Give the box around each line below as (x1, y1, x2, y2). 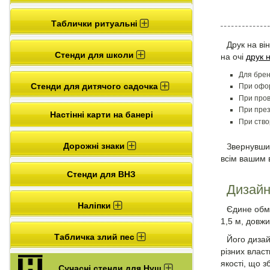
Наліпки (77, 200, 113, 210)
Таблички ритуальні (51, 18, 140, 28)
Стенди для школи (54, 49, 136, 60)
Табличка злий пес (54, 231, 137, 242)
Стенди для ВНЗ (67, 169, 136, 179)
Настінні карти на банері (49, 109, 153, 119)
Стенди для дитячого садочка (30, 81, 160, 91)
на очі (221, 51, 246, 61)
